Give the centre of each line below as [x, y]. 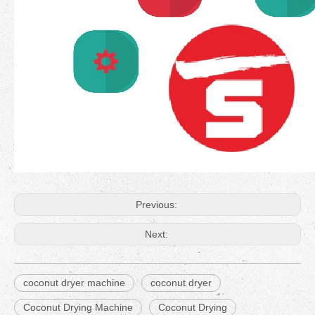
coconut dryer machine [74, 283]
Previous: [157, 205]
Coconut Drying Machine [78, 307]
